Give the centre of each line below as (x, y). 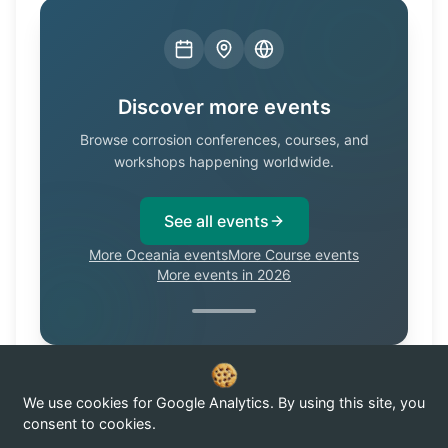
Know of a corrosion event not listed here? (184, 411)
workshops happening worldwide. (224, 161)
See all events (216, 221)
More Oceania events (158, 254)
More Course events (293, 254)
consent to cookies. (89, 423)
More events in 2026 (224, 274)
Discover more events (224, 107)
